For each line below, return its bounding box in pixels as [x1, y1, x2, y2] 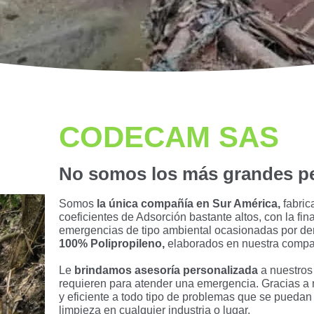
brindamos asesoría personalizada [74, 264, 258, 276]
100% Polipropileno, [59, 238, 168, 250]
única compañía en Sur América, [109, 198, 283, 210]
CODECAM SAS [59, 121, 279, 153]
